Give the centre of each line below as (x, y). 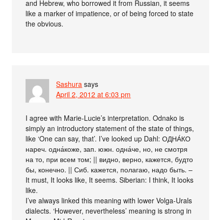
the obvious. (45, 24)
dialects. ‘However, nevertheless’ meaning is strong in (109, 211)
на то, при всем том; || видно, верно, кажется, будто (110, 159)
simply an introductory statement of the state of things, (110, 128)
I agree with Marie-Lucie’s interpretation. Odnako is (105, 118)
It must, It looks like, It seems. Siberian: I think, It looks (110, 180)
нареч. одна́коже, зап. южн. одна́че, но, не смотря (107, 149)
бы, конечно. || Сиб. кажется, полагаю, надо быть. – (109, 170)
